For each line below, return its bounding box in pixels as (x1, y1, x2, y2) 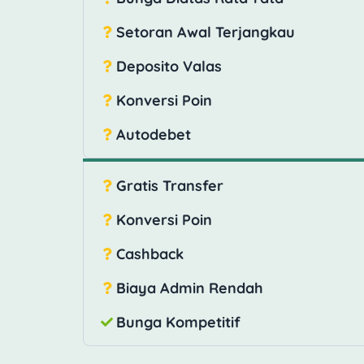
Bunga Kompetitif (116, 312, 240, 331)
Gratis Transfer (116, 175, 223, 195)
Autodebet (116, 124, 191, 144)
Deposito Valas (116, 56, 222, 76)
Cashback (116, 244, 184, 263)
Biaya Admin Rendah (116, 278, 263, 297)
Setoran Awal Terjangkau (116, 22, 295, 41)
